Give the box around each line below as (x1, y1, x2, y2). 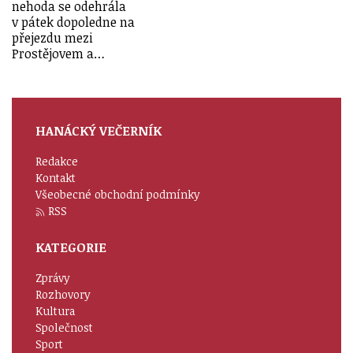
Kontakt (35, 169, 76, 185)
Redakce (35, 153, 78, 169)
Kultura (35, 303, 75, 318)
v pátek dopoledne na (12, 13, 135, 31)
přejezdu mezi (12, 28, 93, 46)
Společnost (35, 319, 93, 335)
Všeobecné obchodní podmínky (35, 186, 200, 202)
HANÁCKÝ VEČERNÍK (35, 121, 162, 139)
